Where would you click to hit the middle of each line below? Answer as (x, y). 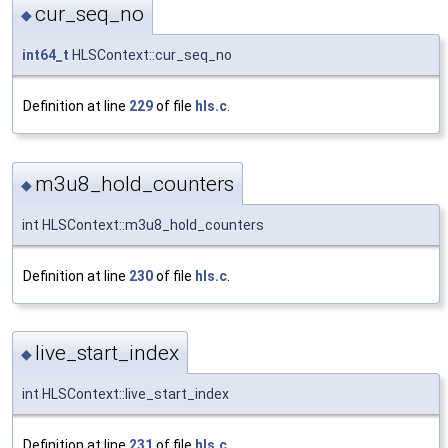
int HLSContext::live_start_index (125, 393)
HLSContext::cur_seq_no (150, 55)
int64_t (45, 55)
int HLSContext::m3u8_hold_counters (143, 224)
